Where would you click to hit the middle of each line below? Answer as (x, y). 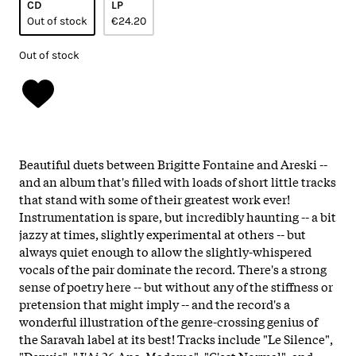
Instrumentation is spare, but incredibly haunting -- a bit (178, 216)
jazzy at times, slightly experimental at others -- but (163, 233)
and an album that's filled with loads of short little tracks (178, 181)
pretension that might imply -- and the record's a (155, 303)
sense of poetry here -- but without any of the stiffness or (176, 286)
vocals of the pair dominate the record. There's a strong (173, 268)
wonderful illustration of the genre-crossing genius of (168, 321)
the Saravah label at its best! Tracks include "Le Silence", (176, 338)
